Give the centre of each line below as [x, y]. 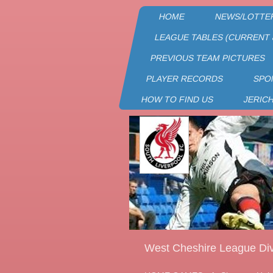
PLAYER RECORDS [185, 79]
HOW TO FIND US [178, 99]
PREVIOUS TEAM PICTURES [208, 58]
